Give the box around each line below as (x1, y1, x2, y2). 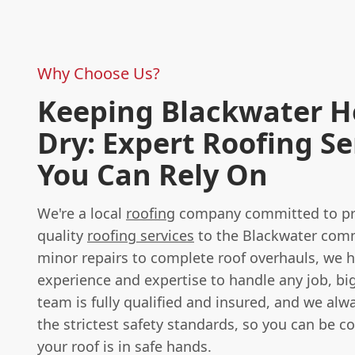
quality (37, 226, 87, 246)
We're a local (37, 204, 126, 223)
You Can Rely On (37, 155, 268, 195)
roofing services (87, 226, 194, 246)
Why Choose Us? (37, 63, 160, 85)
